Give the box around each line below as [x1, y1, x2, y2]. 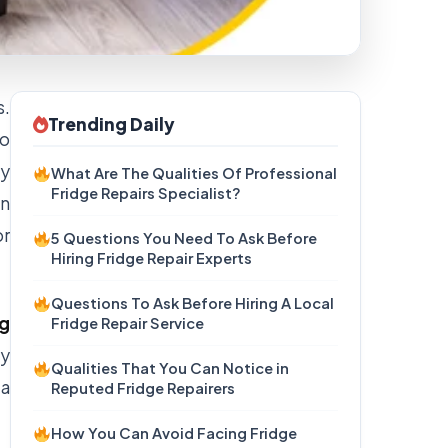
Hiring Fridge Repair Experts [51, 249, 253, 267]
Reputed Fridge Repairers [51, 379, 236, 397]
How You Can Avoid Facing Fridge [51, 424, 298, 442]
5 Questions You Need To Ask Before [51, 229, 318, 247]
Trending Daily [48, 113, 175, 135]
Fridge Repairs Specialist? [51, 184, 242, 202]
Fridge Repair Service [51, 314, 205, 332]
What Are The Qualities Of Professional [51, 164, 338, 182]
